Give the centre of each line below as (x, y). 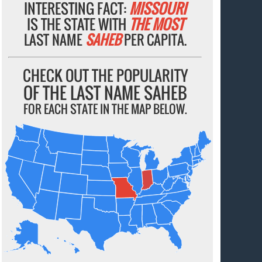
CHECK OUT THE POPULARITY (105, 75)
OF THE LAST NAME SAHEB (105, 92)
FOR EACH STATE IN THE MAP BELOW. (105, 108)
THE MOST (156, 24)
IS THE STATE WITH (78, 24)
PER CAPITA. (154, 39)
